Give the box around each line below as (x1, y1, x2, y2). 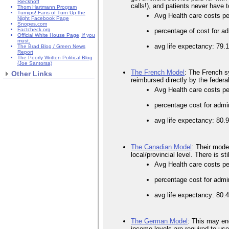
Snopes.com (17, 21, 47, 27)
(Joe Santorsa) (17, 60, 52, 66)
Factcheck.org (17, 27, 51, 33)
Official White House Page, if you (17, 32, 95, 38)
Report (17, 49, 33, 55)
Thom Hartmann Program (17, 4, 77, 10)
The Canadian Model (131, 143, 192, 151)
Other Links (11, 70, 52, 78)
